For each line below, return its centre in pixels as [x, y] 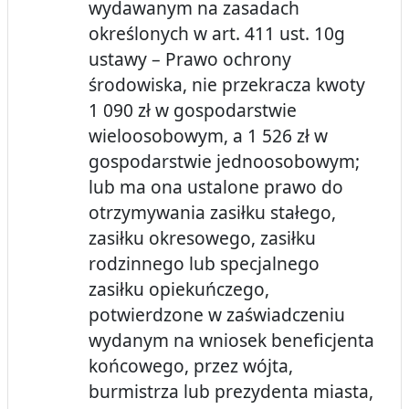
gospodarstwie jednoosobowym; [224, 162]
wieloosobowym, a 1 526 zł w [208, 136]
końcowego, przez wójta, [191, 366]
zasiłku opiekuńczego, [179, 289]
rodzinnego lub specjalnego [204, 264]
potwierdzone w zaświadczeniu [217, 315]
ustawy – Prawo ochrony [190, 59]
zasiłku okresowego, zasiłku [202, 238]
